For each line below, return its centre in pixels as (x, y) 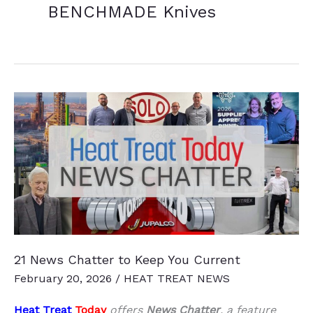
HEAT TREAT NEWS (177, 278)
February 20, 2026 (65, 278)
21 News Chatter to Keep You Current (127, 260)
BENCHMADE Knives (132, 12)
